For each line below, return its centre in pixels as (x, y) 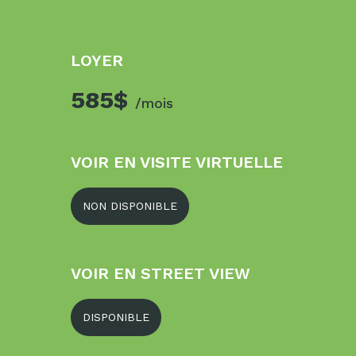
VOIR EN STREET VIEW (161, 273)
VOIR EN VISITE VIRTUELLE (177, 162)
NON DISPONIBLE (130, 205)
